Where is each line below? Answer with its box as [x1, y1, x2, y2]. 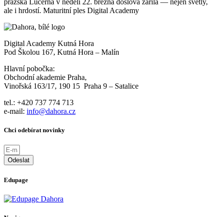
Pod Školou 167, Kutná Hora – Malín [4, 48, 119, 57]
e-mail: [4, 107, 27, 116]
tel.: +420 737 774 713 [4, 98, 74, 107]
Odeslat [8, 156, 30, 164]
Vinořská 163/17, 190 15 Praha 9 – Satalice [4, 82, 139, 91]
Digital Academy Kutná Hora [4, 39, 94, 48]
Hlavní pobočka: [4, 64, 55, 73]
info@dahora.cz [27, 107, 76, 116]
